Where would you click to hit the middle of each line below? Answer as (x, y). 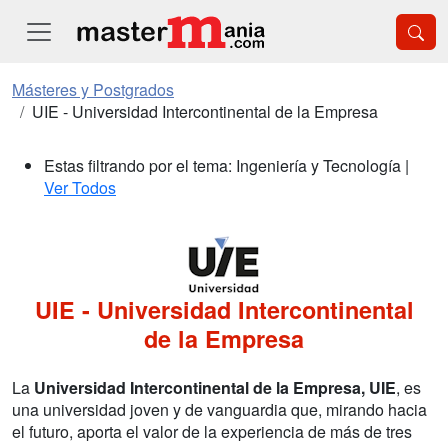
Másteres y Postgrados (93, 89)
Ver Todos (80, 187)
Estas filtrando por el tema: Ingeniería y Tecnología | (226, 165)
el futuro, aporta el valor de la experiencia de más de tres (212, 431)
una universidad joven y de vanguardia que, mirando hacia (219, 409)
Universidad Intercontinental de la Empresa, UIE (215, 387)
